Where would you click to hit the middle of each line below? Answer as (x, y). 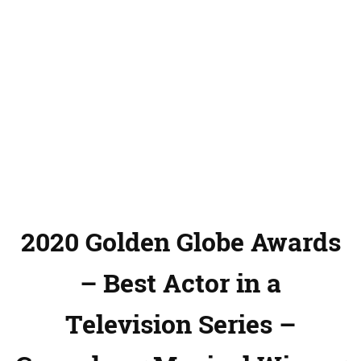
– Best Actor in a (180, 283)
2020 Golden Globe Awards (180, 242)
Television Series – (180, 324)
